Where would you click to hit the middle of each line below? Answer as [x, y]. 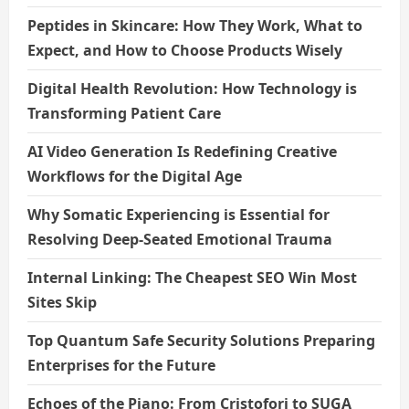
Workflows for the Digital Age [135, 176]
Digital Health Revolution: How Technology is [192, 88]
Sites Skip [62, 302]
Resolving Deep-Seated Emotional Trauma [180, 239]
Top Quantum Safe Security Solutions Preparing [201, 340]
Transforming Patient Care [124, 113]
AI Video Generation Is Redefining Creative [182, 151]
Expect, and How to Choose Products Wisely [185, 50]
